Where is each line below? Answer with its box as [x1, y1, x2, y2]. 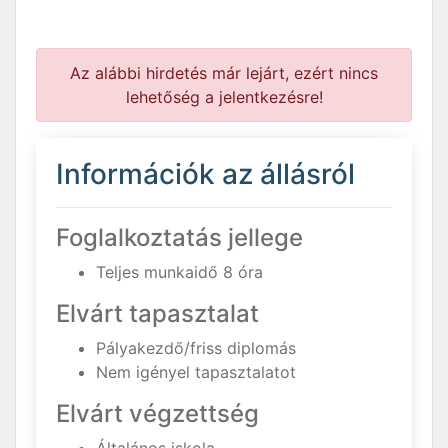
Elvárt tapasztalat [56, 299, 259, 328]
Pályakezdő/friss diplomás [96, 338, 296, 358]
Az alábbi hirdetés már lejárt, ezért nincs [70, 63, 378, 83]
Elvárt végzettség [56, 399, 259, 428]
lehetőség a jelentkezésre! [125, 87, 323, 107]
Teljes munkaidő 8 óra [96, 262, 263, 282]
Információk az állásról [56, 157, 355, 191]
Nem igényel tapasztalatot [96, 362, 296, 382]
